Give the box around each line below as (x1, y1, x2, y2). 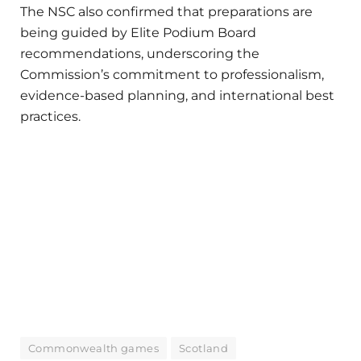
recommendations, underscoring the (20, 45, 259, 61)
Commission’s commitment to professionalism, (20, 66, 324, 82)
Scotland (179, 341, 229, 355)
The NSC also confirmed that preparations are (20, 3, 313, 19)
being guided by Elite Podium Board (20, 24, 256, 40)
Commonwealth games (28, 341, 160, 355)
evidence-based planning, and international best (20, 87, 334, 103)
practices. (20, 108, 81, 124)
